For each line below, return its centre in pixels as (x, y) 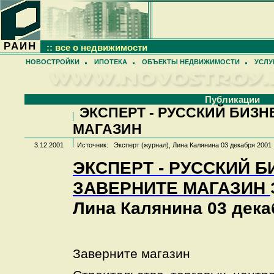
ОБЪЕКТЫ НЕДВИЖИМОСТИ (191, 62)
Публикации (232, 99)
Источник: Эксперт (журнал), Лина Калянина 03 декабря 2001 (172, 145)
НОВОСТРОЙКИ (53, 62)
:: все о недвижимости (97, 47)
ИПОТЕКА (111, 62)
